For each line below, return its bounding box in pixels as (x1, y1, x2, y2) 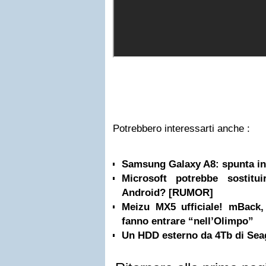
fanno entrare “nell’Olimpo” (122, 216, 254, 227)
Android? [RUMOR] (122, 187, 213, 198)
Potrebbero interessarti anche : (113, 123, 250, 134)
